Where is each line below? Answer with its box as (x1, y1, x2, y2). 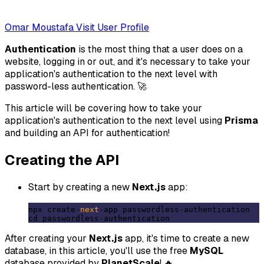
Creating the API (5, 150, 119, 169)
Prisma (225, 114, 258, 127)
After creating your (5, 232, 89, 245)
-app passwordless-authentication (99, 205, 250, 214)
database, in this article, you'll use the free (5, 245, 190, 258)
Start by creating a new (28, 180, 132, 193)
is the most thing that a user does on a (76, 42, 243, 55)
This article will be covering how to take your (5, 101, 202, 114)
